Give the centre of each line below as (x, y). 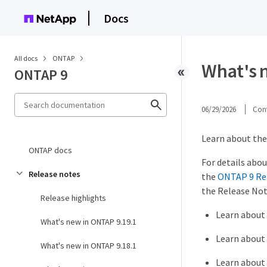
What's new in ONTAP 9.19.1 (89, 222)
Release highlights (73, 198)
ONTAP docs (50, 150)
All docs (26, 58)
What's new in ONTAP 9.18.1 (89, 246)
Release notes (55, 174)
